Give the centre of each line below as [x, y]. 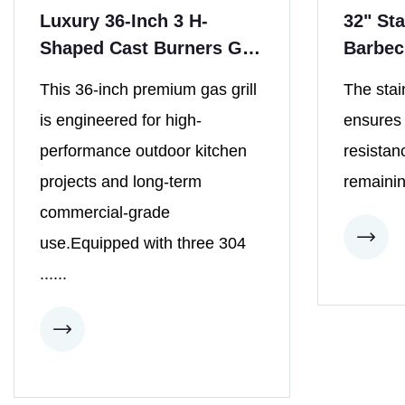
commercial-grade [105, 212]
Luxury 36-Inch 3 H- [124, 20]
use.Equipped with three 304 [143, 243]
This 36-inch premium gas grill [148, 89]
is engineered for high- [121, 120]
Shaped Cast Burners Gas [151, 47]
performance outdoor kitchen [143, 151]
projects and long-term [121, 181]
